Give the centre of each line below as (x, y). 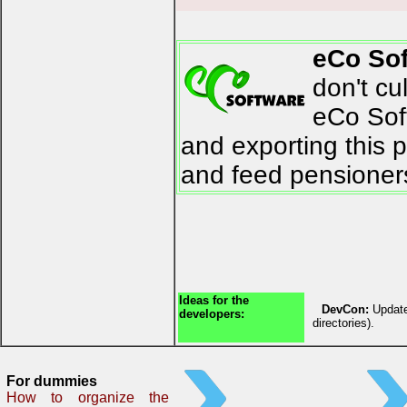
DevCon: (345, 310)
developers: (212, 314)
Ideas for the (214, 301)
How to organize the (88, 397)
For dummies (52, 381)
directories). (343, 323)
